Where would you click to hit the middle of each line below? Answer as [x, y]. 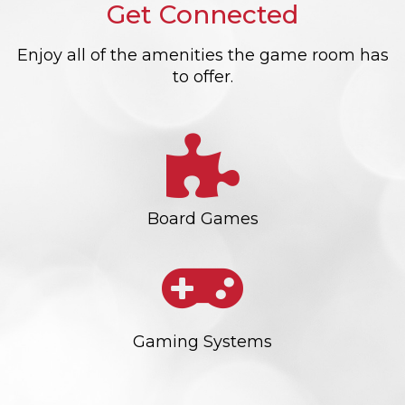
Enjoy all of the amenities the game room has [202, 55]
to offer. [202, 76]
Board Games [202, 218]
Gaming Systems [202, 342]
